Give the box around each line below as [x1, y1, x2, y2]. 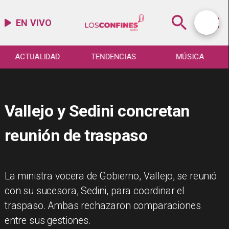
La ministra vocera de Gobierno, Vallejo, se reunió [4, 170, 217, 182]
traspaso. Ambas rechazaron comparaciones [4, 200, 201, 212]
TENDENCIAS [91, 52, 136, 62]
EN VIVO [16, 17, 52, 28]
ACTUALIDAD [15, 52, 60, 62]
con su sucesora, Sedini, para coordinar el [4, 185, 185, 197]
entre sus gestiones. [4, 215, 91, 227]
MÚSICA [176, 52, 204, 62]
